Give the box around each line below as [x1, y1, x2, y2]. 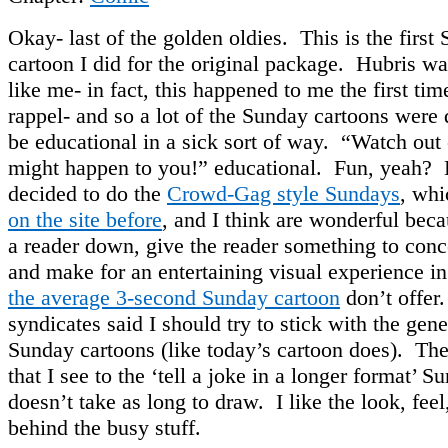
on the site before [8, 207, 162, 233]
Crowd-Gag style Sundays [167, 181, 400, 207]
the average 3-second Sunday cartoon [8, 285, 340, 311]
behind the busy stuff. [8, 415, 201, 441]
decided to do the [8, 181, 167, 207]
